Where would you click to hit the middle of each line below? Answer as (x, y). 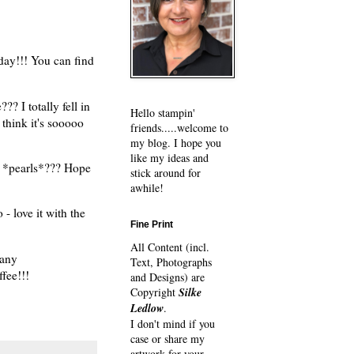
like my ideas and (169, 158)
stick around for (165, 173)
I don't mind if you (172, 324)
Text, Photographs (171, 262)
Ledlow (147, 308)
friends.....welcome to (179, 128)
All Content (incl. (169, 247)
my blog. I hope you (175, 143)
